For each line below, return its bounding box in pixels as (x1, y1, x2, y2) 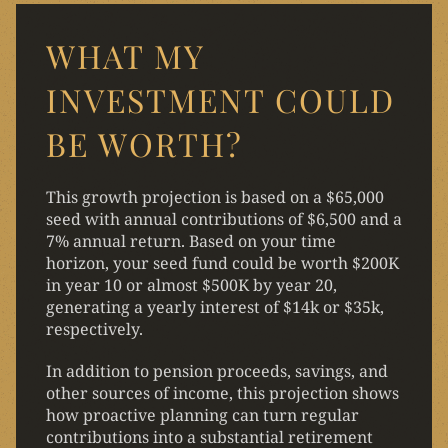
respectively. (46, 317, 143, 340)
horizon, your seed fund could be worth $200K (46, 251, 399, 274)
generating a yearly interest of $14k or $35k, (46, 295, 384, 318)
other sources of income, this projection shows (46, 381, 399, 404)
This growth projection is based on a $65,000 (46, 185, 384, 208)
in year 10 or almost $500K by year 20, (46, 273, 337, 296)
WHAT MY (46, 33, 204, 77)
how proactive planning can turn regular (46, 403, 359, 426)
